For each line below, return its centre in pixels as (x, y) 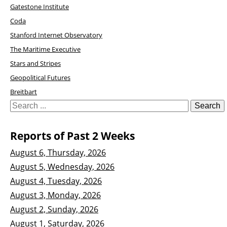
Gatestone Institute (40, 6)
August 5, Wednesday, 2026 (62, 166)
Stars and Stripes (35, 63)
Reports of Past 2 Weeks (72, 136)
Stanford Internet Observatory (56, 35)
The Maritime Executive (45, 49)
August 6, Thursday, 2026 (58, 152)
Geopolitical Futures (40, 77)
